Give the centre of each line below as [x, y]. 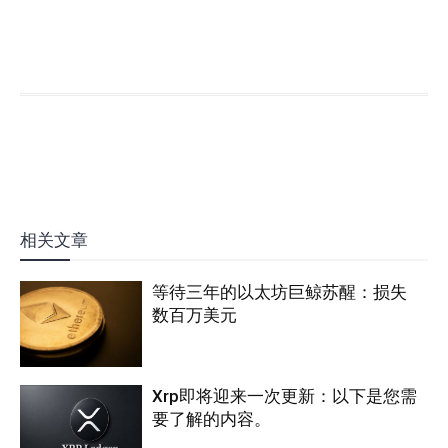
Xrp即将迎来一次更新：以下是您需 [285, 395]
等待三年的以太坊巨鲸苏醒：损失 [280, 292]
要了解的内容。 [212, 418]
